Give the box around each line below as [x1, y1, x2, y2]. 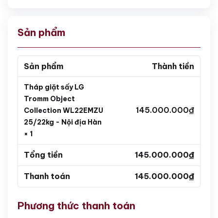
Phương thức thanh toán [18, 200, 135, 212]
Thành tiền [152, 61, 194, 71]
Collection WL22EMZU [24, 106, 103, 115]
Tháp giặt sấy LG [24, 83, 84, 91]
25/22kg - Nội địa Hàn [24, 118, 103, 127]
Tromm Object [24, 94, 75, 103]
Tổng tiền [24, 150, 63, 160]
